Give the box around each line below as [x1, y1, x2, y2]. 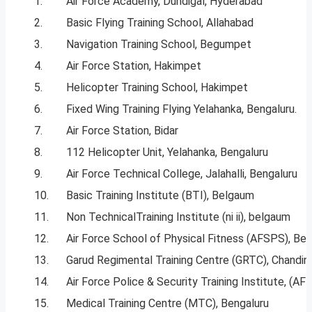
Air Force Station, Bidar [66, 124, 178, 138]
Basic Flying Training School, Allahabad [66, 16, 253, 30]
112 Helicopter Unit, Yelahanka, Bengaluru [66, 146, 268, 159]
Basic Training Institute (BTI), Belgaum [66, 189, 254, 203]
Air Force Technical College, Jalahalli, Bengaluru [66, 167, 297, 181]
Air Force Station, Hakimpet [66, 59, 201, 73]
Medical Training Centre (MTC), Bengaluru [66, 297, 269, 311]
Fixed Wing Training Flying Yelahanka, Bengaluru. [66, 102, 297, 116]
